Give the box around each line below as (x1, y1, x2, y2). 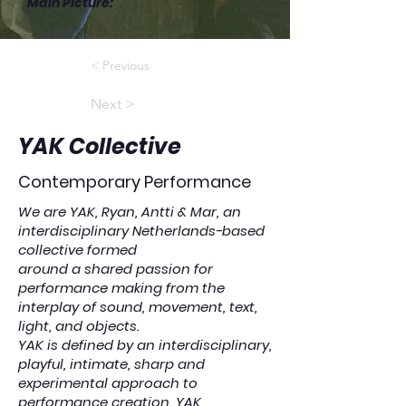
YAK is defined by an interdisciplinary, (18, 335, 272, 354)
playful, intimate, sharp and (18, 354, 205, 373)
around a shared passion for (18, 259, 213, 278)
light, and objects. (18, 316, 140, 335)
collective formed (18, 240, 137, 259)
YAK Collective (18, 131, 181, 161)
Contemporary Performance (18, 170, 251, 193)
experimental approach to (18, 373, 198, 392)
